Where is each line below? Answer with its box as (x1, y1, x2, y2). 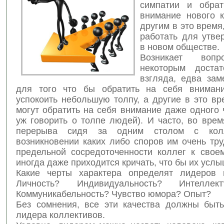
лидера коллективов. (16, 209, 105, 220)
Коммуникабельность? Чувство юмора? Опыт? (16, 188, 211, 199)
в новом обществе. (140, 41, 219, 52)
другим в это (140, 20, 194, 31)
